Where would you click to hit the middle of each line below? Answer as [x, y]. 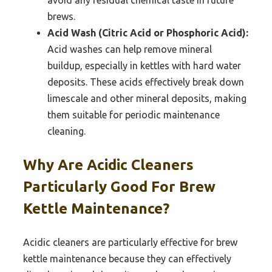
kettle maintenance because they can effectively [127, 258]
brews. [61, 16]
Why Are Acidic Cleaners [108, 165]
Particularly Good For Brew [119, 186]
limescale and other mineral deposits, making [147, 98]
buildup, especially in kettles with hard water [144, 65]
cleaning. [66, 131]
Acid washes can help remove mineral [130, 49]
